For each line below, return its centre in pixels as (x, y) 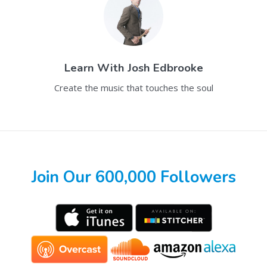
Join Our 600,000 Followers (133, 177)
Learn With (96, 68)
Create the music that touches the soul (133, 88)
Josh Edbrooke (165, 68)
